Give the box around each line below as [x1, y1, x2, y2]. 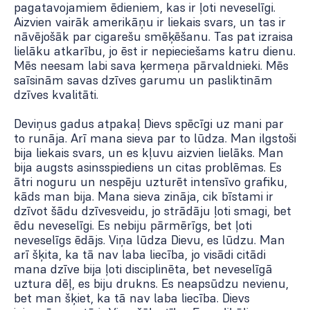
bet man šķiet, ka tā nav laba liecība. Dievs [14, 290, 250, 307]
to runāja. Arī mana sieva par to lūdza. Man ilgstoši [14, 130, 296, 147]
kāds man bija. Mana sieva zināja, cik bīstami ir [14, 188, 273, 205]
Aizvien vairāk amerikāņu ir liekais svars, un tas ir [14, 14, 286, 30]
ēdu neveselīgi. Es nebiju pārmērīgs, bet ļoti [14, 217, 252, 234]
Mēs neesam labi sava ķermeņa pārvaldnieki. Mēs [14, 57, 289, 74]
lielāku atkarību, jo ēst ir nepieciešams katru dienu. [14, 43, 295, 60]
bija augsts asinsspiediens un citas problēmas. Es [14, 159, 282, 176]
